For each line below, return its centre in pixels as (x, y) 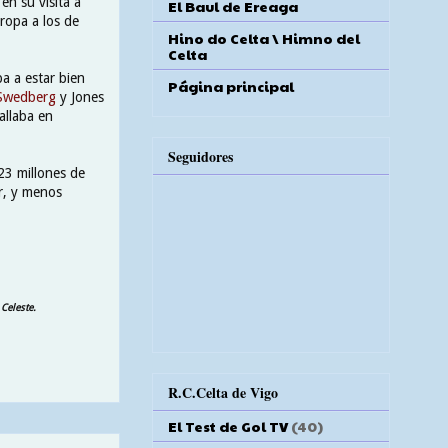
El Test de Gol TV (228, 426)
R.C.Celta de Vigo (223, 393)
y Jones (80, 96)
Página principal (231, 85)
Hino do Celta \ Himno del (264, 37)
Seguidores (200, 156)
